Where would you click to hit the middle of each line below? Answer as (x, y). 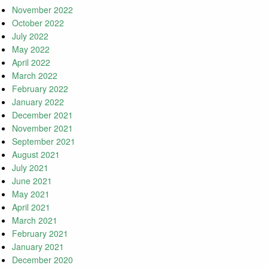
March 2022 (35, 76)
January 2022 (38, 102)
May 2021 (31, 194)
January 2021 (38, 247)
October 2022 (38, 23)
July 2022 (30, 36)
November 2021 (42, 128)
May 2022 (31, 49)
